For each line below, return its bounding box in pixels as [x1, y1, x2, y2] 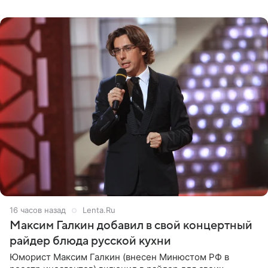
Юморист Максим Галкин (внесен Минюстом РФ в [10, 251, 229, 263]
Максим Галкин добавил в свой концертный [10, 219, 252, 233]
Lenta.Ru [83, 205, 115, 215]
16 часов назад [10, 205, 66, 215]
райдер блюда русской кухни [10, 234, 171, 248]
